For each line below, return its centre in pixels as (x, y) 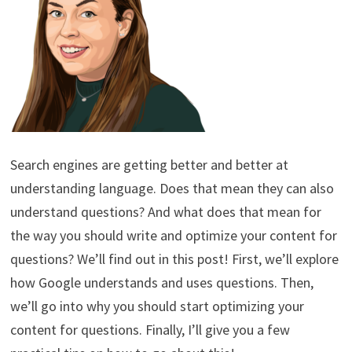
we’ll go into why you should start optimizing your (157, 306)
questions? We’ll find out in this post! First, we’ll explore (174, 258)
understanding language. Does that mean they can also (172, 188)
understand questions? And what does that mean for (165, 211)
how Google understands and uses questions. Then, (161, 282)
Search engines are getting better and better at (149, 164)
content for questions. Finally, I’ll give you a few (150, 329)
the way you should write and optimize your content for (173, 235)
